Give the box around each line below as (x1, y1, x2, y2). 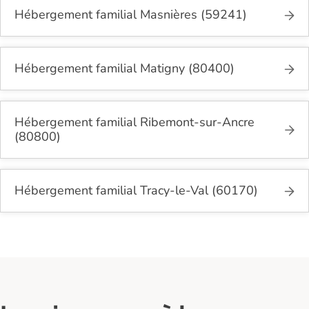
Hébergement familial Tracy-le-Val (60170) (14, 182, 258, 199)
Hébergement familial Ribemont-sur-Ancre (14, 114, 255, 131)
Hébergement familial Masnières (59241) (14, 6, 247, 23)
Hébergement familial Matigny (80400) (14, 60, 235, 77)
